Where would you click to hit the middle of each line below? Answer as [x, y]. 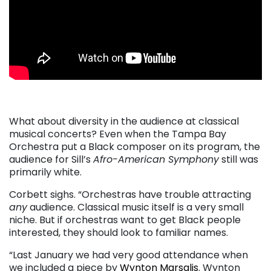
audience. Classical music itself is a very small [135, 207]
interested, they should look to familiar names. [119, 233]
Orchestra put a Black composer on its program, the [135, 147]
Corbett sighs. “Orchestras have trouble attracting [130, 195]
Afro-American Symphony [156, 160]
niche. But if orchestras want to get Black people [125, 220]
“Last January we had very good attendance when [129, 255]
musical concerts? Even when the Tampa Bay [118, 134]
